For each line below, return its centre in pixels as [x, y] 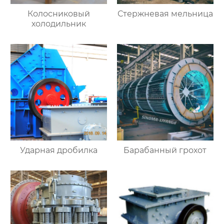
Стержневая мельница [165, 14]
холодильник [59, 24]
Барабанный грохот [165, 150]
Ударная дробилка [59, 150]
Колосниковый [59, 14]
